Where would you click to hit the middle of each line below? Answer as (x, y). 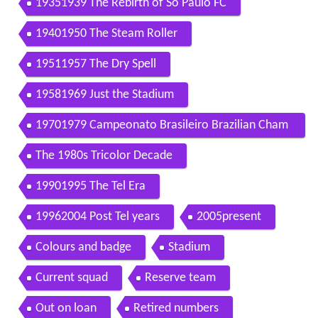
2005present (229, 217)
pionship (57, 150)
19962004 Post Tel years (97, 217)
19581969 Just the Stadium (104, 95)
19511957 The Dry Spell (95, 65)
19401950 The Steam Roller (106, 34)
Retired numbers (176, 309)
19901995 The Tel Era (90, 187)
